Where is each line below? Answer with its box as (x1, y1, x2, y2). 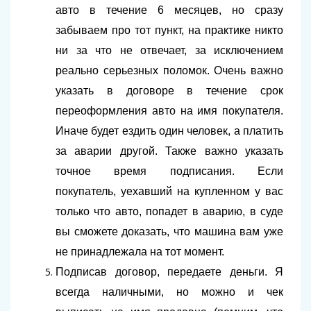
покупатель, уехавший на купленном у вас (56, 185, 283, 198)
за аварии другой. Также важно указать (56, 145, 283, 158)
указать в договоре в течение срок (56, 85, 283, 97)
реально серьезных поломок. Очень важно (56, 65, 283, 77)
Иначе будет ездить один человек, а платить (56, 125, 283, 137)
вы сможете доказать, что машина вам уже (56, 226, 283, 238)
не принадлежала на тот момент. (56, 246, 224, 258)
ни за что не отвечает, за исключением (56, 44, 283, 57)
